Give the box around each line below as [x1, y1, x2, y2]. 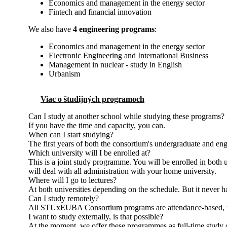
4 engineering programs [73, 24, 155, 33]
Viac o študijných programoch [41, 94, 144, 103]
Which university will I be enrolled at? [28, 148, 150, 157]
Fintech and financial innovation [49, 7, 152, 16]
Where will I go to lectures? [28, 175, 117, 184]
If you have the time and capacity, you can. [28, 121, 165, 130]
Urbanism [49, 69, 80, 78]
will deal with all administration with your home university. [28, 166, 216, 175]
